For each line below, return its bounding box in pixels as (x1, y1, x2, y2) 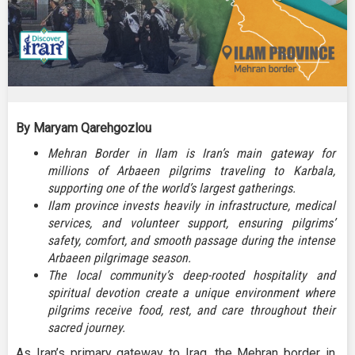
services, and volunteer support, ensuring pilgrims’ (48, 216, 335, 231)
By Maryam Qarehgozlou (16, 120, 151, 136)
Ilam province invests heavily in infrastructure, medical (48, 198, 335, 214)
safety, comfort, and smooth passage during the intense (48, 233, 335, 249)
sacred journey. (48, 320, 125, 336)
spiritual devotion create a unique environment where (48, 285, 335, 301)
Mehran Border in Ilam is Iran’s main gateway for (48, 146, 335, 162)
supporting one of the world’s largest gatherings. (48, 181, 296, 197)
